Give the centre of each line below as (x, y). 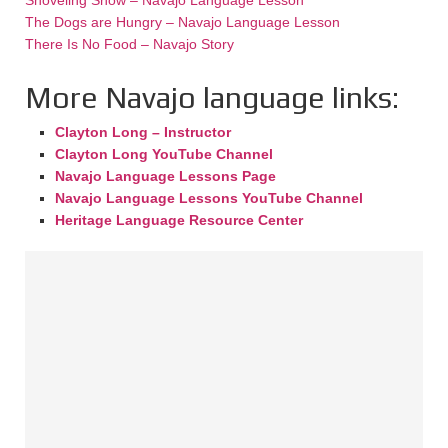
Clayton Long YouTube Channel (164, 153)
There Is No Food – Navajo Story (129, 43)
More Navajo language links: (212, 97)
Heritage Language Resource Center (179, 219)
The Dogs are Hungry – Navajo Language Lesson (182, 21)
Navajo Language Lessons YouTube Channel (209, 197)
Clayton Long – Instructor (143, 131)
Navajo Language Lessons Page (165, 175)
